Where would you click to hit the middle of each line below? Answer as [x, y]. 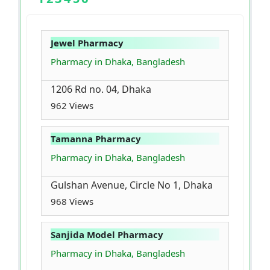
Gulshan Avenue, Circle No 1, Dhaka [132, 185]
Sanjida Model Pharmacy [107, 235]
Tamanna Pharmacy [96, 139]
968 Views [72, 202]
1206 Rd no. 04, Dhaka [101, 89]
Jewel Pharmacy [87, 43]
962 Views [72, 106]
